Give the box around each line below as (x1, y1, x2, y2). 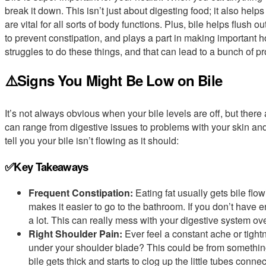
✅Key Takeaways (5, 159, 88, 175)
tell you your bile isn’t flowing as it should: (5, 134, 179, 148)
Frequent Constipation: (28, 185, 133, 199)
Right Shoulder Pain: (28, 226, 122, 240)
